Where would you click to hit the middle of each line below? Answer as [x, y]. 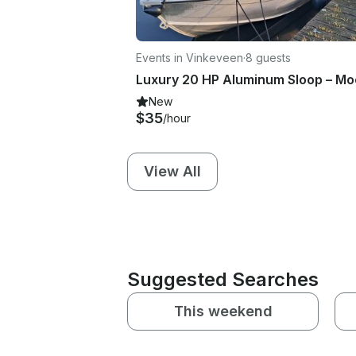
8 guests [268, 57]
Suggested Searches [223, 279]
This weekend [223, 311]
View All [172, 171]
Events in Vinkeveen [190, 57]
